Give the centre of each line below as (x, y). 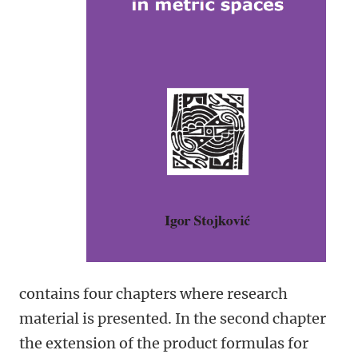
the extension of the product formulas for (164, 343)
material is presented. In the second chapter (173, 318)
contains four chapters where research (153, 294)
